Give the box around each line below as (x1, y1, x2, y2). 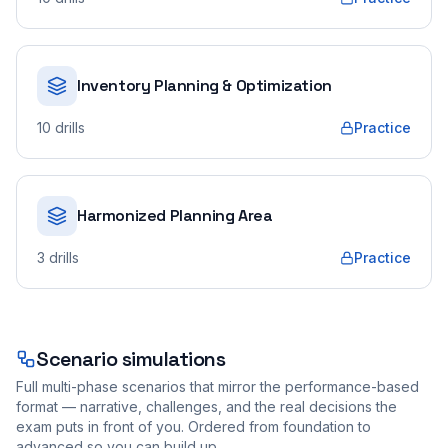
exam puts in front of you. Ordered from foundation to (16, 418, 371, 435)
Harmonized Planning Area (77, 205, 273, 226)
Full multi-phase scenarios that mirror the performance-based (16, 378, 419, 395)
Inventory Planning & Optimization (77, 75, 332, 96)
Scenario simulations (36, 346, 225, 372)
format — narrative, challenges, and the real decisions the (16, 398, 397, 415)
